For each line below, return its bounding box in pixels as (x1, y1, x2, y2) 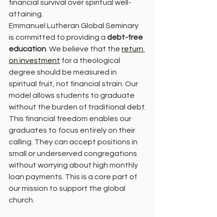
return (122, 45, 145, 53)
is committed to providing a (9, 33, 107, 41)
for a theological (60, 56, 122, 64)
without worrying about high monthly (9, 161, 139, 169)
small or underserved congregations (9, 149, 139, 157)
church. (9, 196, 34, 204)
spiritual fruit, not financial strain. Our (9, 79, 139, 88)
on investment (9, 56, 60, 64)
